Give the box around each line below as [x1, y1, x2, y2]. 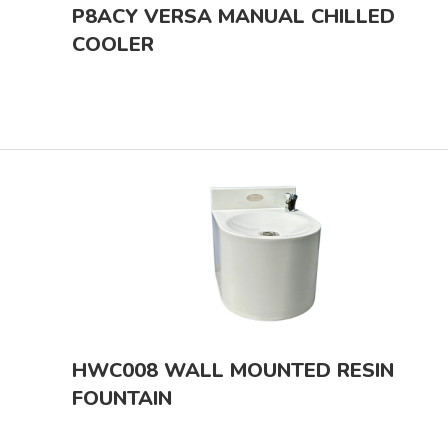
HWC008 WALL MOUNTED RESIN [72, 356, 394, 384]
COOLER [72, 30, 154, 58]
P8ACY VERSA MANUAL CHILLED [72, 2, 395, 30]
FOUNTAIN [72, 384, 172, 412]
